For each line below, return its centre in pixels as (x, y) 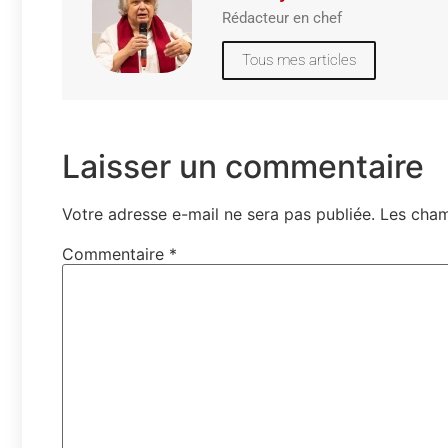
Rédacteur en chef (282, 17)
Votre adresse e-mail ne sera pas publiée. (218, 213)
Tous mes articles (299, 59)
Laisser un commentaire (243, 166)
